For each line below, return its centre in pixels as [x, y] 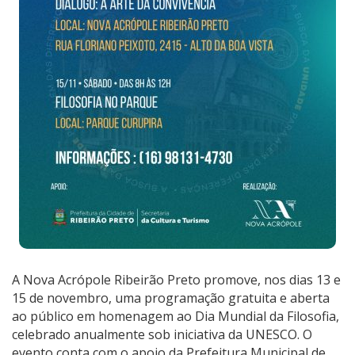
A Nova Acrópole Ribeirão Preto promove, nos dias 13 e [176, 279]
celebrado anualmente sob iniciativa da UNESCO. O [162, 334]
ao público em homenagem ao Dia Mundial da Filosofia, [176, 316]
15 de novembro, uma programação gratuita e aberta [171, 298]
